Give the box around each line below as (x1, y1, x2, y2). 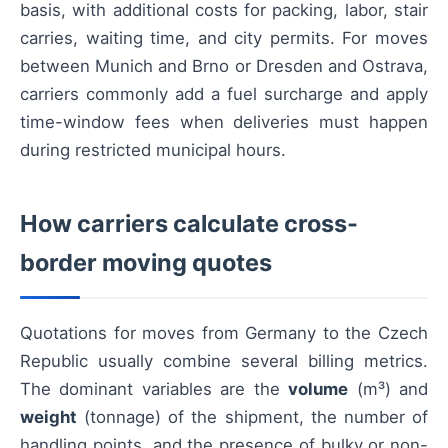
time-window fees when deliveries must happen (20, 112, 428, 132)
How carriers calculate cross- (20, 209, 358, 238)
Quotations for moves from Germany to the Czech (20, 323, 428, 343)
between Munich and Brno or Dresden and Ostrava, (20, 56, 428, 76)
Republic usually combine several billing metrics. (20, 351, 428, 371)
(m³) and (348, 379, 429, 399)
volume (288, 379, 349, 399)
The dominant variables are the (20, 379, 289, 399)
